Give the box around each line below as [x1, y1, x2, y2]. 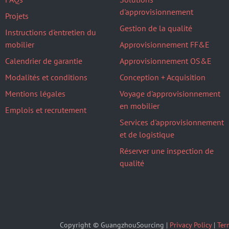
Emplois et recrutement [5, 105, 86, 115]
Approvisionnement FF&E [120, 39, 210, 50]
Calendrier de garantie [5, 56, 82, 66]
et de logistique [120, 129, 174, 140]
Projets [5, 11, 29, 21]
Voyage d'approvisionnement [120, 88, 220, 99]
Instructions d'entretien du [5, 27, 96, 37]
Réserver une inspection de [120, 146, 214, 156]
